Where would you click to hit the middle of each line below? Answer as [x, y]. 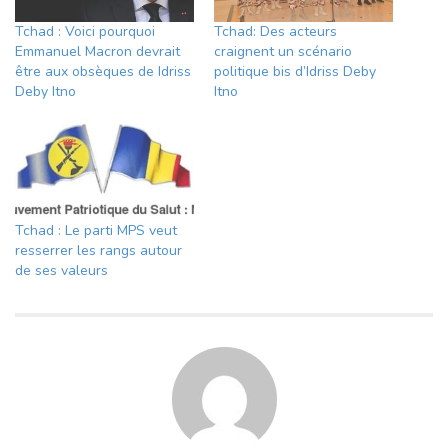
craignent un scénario [283, 52]
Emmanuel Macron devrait [97, 52]
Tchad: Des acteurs [275, 32]
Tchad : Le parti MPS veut [96, 230]
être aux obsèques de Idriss [103, 72]
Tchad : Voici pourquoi [85, 32]
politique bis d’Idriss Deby [295, 72]
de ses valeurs [61, 270]
